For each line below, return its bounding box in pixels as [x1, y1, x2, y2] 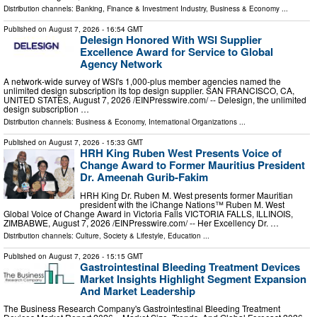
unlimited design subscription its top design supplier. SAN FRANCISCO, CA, [4, 84, 294, 97]
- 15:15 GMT [100, 250, 143, 261]
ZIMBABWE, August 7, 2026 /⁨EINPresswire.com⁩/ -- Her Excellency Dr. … [4, 216, 279, 229]
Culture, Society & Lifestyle [76, 230, 163, 241]
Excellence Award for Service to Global [80, 43, 273, 59]
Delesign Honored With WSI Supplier [80, 31, 262, 47]
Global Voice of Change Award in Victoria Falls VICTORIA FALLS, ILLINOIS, [4, 207, 293, 219]
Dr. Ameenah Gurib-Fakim [80, 169, 208, 185]
